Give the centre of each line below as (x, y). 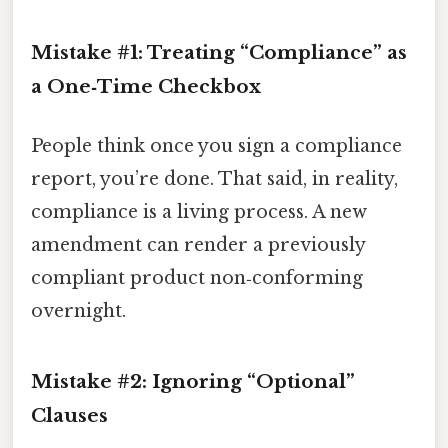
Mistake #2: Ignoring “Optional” (193, 382)
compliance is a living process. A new (199, 212)
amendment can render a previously (198, 245)
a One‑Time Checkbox (146, 87)
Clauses (69, 416)
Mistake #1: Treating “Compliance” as (219, 53)
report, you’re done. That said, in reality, (214, 179)
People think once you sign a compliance (216, 146)
